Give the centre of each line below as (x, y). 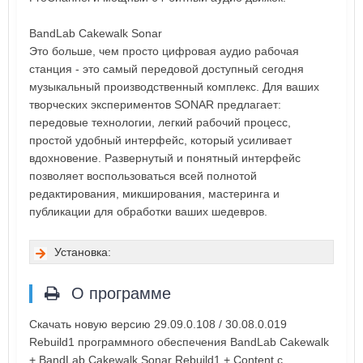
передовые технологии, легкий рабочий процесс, (160, 123)
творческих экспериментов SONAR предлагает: (155, 105)
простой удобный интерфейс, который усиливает (160, 141)
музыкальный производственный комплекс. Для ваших (174, 87)
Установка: (83, 252)
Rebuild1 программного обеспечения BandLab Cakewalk (179, 342)
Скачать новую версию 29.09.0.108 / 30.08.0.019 (158, 325)
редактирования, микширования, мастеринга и (154, 194)
